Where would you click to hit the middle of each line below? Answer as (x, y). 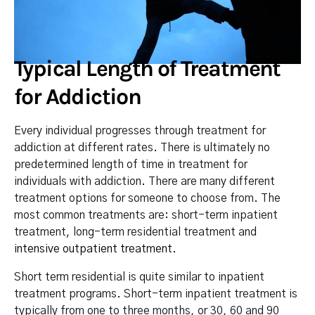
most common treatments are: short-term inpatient (146, 216)
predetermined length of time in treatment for (131, 165)
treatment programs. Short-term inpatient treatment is (156, 294)
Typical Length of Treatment (147, 69)
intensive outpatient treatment (93, 249)
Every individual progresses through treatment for (140, 131)
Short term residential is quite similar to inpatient (139, 277)
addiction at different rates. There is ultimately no (142, 148)
